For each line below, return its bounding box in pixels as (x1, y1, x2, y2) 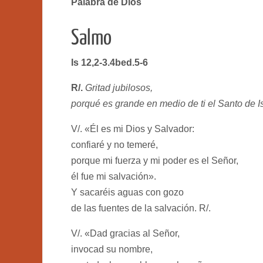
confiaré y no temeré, (71, 139, 158, 150)
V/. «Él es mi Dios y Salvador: (71, 123, 194, 134)
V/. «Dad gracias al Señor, (71, 228, 180, 238)
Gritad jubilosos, (85, 82, 153, 93)
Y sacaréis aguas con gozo (71, 187, 184, 197)
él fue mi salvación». (71, 171, 156, 181)
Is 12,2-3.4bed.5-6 (71, 57, 148, 68)
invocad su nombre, (71, 244, 153, 254)
